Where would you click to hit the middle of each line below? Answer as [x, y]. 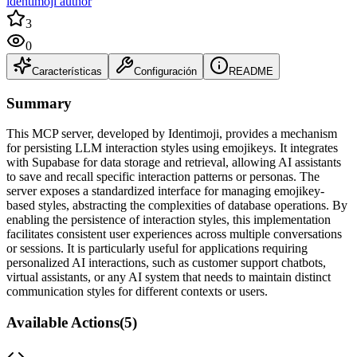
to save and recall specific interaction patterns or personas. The [163, 177]
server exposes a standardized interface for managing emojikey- [165, 191]
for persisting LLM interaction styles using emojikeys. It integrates [172, 148]
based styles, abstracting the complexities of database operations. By [177, 206]
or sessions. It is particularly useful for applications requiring [157, 249]
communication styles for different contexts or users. [137, 292]
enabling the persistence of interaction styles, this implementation [169, 220]
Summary [39, 103]
